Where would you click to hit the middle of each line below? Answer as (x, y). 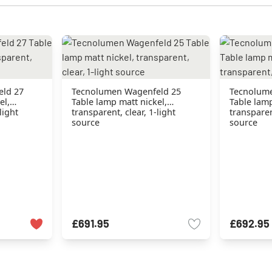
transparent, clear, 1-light (124, 112)
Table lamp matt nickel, (120, 102)
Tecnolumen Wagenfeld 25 (127, 91)
